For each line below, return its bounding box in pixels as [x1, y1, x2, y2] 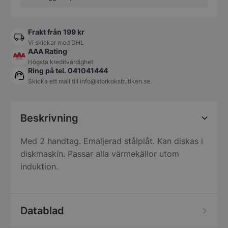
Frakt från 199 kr [28, 27, 84, 36]
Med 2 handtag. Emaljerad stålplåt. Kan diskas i [20, 135, 203, 146]
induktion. [20, 161, 58, 172]
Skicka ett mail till [28, 77, 80, 85]
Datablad [20, 204, 64, 217]
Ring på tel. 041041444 [28, 66, 108, 75]
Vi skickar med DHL [28, 38, 84, 46]
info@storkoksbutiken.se [80, 77, 150, 85]
